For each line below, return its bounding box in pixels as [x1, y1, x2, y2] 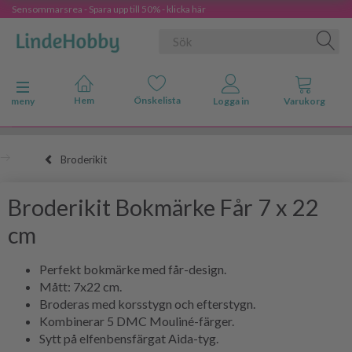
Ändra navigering [22, 82, 88, 93]
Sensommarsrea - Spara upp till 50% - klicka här [12, 3, 206, 15]
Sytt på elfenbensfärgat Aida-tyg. [39, 330, 218, 346]
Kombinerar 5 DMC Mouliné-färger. [39, 313, 234, 328]
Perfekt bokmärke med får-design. [39, 261, 226, 277]
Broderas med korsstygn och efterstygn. [39, 295, 255, 311]
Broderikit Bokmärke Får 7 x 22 [8, 193, 319, 221]
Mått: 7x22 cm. [39, 278, 122, 294]
